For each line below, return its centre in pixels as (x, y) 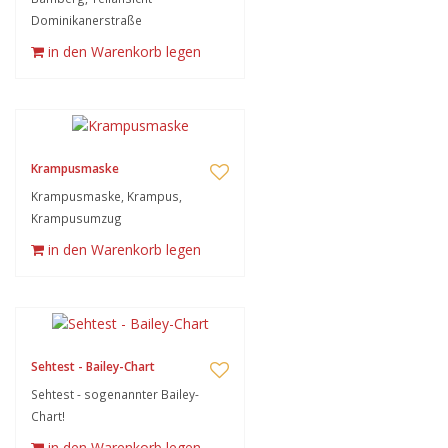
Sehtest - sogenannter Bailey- (115, 394)
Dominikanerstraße (86, 20)
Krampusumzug (76, 218)
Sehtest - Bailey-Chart (93, 366)
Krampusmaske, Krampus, (106, 196)
